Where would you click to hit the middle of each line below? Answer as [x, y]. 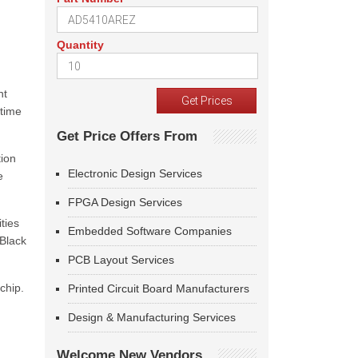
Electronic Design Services [135, 173]
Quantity [80, 45]
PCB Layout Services [121, 260]
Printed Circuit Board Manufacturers [159, 288]
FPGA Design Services [125, 202]
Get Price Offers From [127, 136]
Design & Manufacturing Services [152, 317]
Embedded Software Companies [150, 231]
